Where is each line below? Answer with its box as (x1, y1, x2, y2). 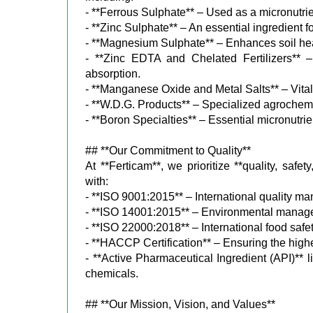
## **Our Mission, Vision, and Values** (85, 298, 276, 310)
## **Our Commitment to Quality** (85, 144, 252, 156)
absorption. (85, 67, 141, 80)
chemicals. (85, 267, 139, 279)
